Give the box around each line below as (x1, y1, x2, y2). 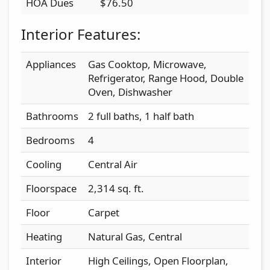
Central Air (88, 157, 137, 171)
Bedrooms (26, 133, 75, 147)
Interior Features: (21, 24, 140, 44)
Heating (26, 229, 62, 243)
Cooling (26, 157, 61, 171)
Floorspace (26, 181, 77, 195)
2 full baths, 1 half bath (88, 108, 194, 123)
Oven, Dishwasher (88, 84, 172, 99)
